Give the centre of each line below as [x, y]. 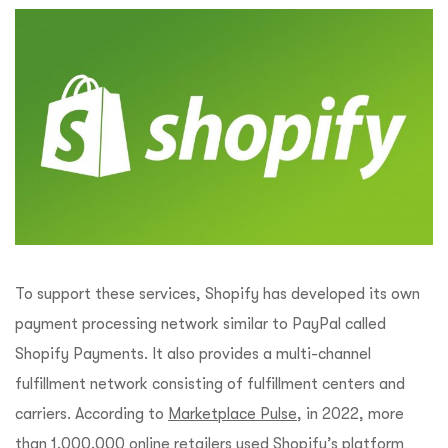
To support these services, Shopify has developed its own [217, 293]
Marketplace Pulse [232, 413]
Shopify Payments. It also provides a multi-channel [193, 353]
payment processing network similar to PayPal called [200, 323]
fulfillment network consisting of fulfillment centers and [210, 383]
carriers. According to [91, 413]
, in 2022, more [350, 413]
